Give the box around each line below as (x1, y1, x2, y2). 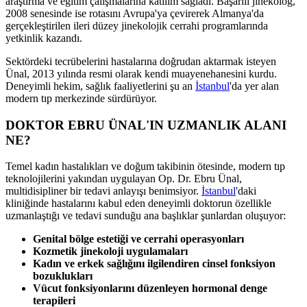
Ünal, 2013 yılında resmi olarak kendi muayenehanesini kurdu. (5, 67, 277, 79)
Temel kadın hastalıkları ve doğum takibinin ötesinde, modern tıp (5, 160, 285, 173)
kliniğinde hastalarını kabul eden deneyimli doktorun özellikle (5, 197, 271, 210)
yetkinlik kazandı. (5, 32, 82, 44)
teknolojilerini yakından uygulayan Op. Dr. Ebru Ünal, (5, 173, 242, 185)
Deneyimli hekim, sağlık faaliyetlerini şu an (5, 79, 195, 92)
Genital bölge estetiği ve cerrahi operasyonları (33, 233, 244, 245)
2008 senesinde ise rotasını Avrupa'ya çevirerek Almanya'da (5, 7, 264, 19)
